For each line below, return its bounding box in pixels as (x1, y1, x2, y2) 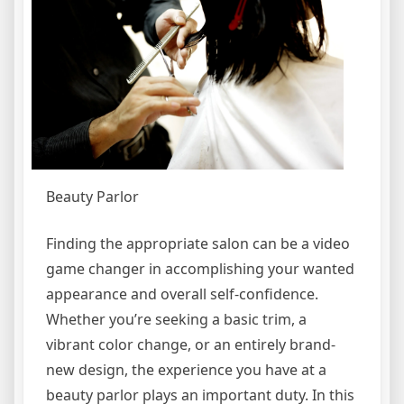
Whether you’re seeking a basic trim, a (46, 308, 307, 329)
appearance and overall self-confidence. (46, 283, 318, 304)
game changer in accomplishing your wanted (46, 258, 354, 279)
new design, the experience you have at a (46, 359, 326, 380)
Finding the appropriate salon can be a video (46, 233, 350, 253)
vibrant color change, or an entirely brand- (46, 334, 335, 354)
